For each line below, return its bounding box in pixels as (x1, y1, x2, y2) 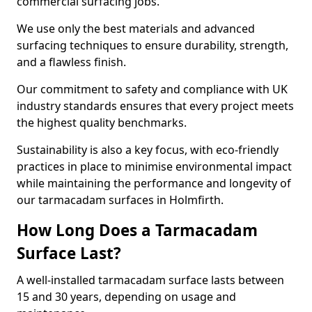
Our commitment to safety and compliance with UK (17, 81, 288, 97)
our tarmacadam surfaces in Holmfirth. (17, 192, 224, 208)
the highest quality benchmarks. (17, 115, 189, 130)
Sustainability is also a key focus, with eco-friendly (17, 142, 279, 157)
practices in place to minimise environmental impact (17, 159, 292, 174)
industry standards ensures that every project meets (17, 98, 294, 114)
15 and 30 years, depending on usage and (17, 289, 236, 304)
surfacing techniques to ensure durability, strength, (17, 38, 288, 53)
